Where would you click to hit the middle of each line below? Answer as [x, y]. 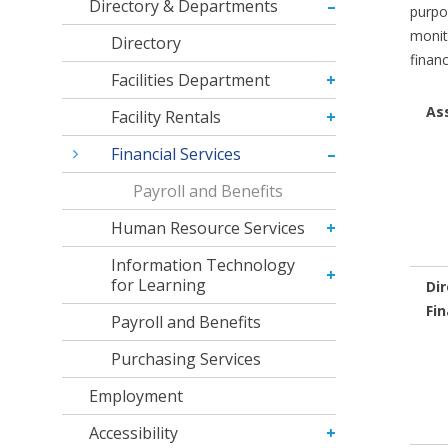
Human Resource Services [208, 228]
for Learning [159, 285]
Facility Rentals [166, 117]
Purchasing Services [186, 359]
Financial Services [176, 154]
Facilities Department [191, 80]
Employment [136, 396]
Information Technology [203, 265]
